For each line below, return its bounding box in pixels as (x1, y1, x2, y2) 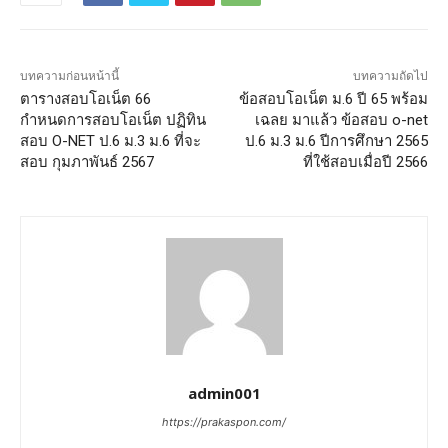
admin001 (187, 383, 261, 404)
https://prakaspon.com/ (162, 415, 286, 430)
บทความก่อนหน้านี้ (20, 69, 119, 84)
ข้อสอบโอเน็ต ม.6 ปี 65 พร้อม (238, 90, 428, 109)
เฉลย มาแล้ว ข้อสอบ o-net (254, 111, 428, 130)
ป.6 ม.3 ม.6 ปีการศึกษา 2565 (244, 132, 428, 151)
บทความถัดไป (352, 69, 428, 84)
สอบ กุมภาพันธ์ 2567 (20, 153, 154, 172)
